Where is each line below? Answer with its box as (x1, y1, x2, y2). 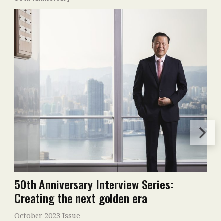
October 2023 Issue (14, 210, 80, 220)
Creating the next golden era (14, 188, 147, 207)
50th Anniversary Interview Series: (14, 175, 173, 193)
